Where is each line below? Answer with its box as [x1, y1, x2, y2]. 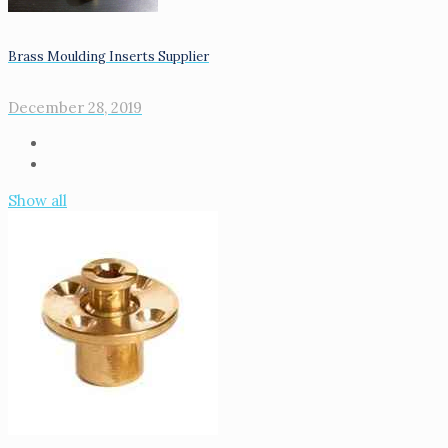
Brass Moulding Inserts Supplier [8, 48, 209, 66]
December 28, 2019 [8, 97, 142, 117]
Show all [8, 190, 67, 210]
